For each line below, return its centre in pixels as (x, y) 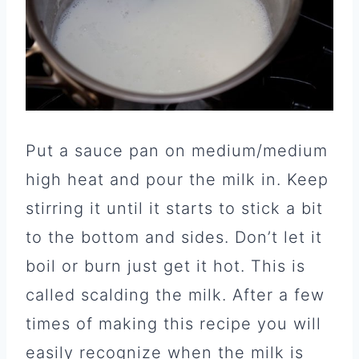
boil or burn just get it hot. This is (165, 266)
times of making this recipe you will (173, 323)
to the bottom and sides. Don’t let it (174, 237)
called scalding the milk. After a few (175, 294)
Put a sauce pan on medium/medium (177, 150)
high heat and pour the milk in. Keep (177, 179)
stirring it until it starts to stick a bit (174, 208)
